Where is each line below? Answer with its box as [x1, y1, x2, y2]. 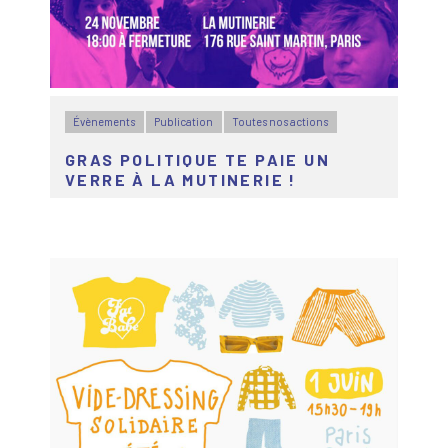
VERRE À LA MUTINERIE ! [65, 170, 297, 190]
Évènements [73, 114, 136, 128]
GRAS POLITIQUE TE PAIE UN [65, 150, 330, 170]
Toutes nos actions [232, 114, 329, 128]
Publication [154, 114, 214, 128]
